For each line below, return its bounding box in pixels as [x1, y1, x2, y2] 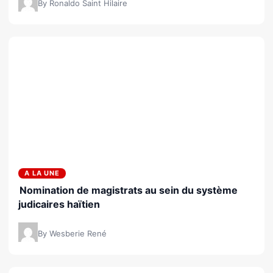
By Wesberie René [38, 228, 107, 238]
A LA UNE [24, 168, 60, 177]
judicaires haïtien [18, 197, 100, 210]
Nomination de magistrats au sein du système [19, 183, 238, 196]
